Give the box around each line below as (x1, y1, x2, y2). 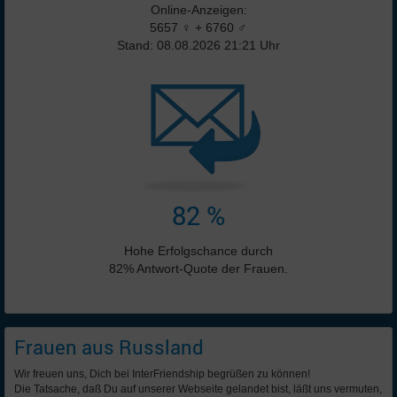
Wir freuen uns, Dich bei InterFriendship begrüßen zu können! (14, 368, 310, 380)
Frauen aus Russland (14, 334, 204, 360)
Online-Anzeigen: (150, 3, 247, 17)
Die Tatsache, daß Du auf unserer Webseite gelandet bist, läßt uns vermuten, (14, 383, 382, 395)
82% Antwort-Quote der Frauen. (109, 261, 288, 276)
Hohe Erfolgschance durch (124, 244, 273, 258)
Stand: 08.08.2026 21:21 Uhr (117, 38, 280, 52)
